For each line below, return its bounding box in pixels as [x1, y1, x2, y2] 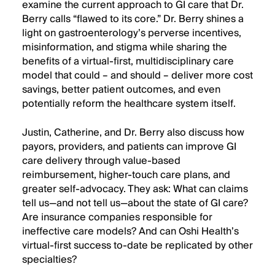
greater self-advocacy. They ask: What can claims [22, 180, 248, 198]
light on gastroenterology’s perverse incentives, [22, 25, 241, 42]
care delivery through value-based [22, 152, 180, 169]
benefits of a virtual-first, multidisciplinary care [22, 53, 234, 70]
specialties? [22, 251, 77, 268]
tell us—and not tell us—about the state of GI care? [22, 195, 248, 212]
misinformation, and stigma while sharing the [22, 39, 227, 56]
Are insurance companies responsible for [22, 209, 212, 226]
